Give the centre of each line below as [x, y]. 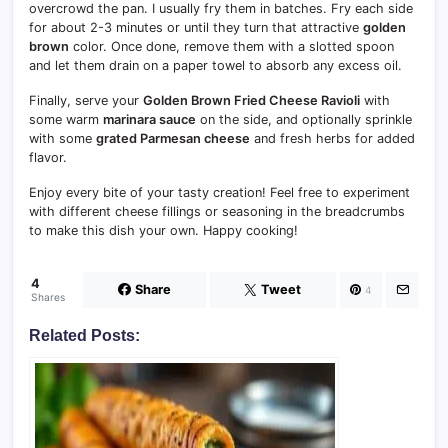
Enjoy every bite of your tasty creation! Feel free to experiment [219, 192]
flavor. [48, 157]
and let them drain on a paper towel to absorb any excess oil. [215, 65]
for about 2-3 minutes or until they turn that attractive [196, 27]
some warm [66, 119]
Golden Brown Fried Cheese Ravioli [251, 100]
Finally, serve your [86, 100]
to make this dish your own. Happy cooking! [163, 230]
